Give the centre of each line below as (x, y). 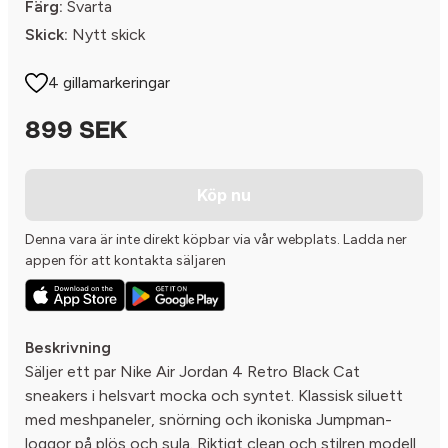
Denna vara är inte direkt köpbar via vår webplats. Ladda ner (216, 239)
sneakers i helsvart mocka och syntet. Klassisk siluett (214, 396)
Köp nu (224, 195)
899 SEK (76, 132)
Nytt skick (106, 34)
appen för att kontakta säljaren (125, 260)
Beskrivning (68, 348)
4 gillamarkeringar (109, 82)
